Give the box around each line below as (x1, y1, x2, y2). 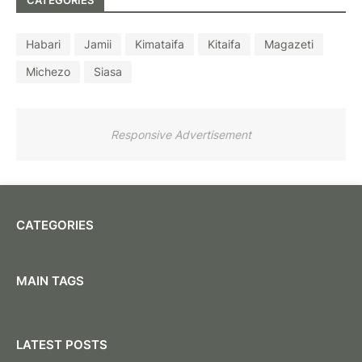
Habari (26, 37, 61, 52)
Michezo (26, 65, 70, 79)
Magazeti (264, 37, 314, 52)
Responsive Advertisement (111, 127, 251, 141)
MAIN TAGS (16, 272, 84, 288)
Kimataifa (135, 37, 184, 52)
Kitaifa (208, 37, 241, 52)
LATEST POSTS (16, 336, 107, 352)
